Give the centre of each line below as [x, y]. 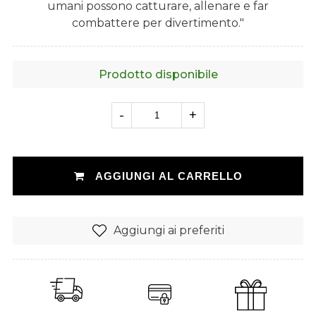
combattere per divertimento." [158, 23]
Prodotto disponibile [158, 74]
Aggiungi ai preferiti [169, 231]
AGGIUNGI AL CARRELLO [167, 176]
